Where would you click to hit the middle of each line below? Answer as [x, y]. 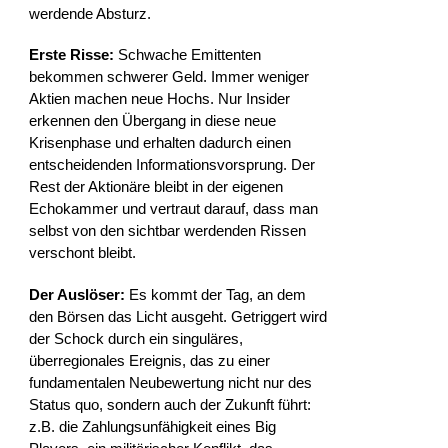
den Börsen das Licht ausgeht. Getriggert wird [178, 316]
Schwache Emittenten [188, 55]
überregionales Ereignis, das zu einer [150, 360]
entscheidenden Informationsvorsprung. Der [172, 165]
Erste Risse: [72, 55]
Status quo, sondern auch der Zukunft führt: [170, 404]
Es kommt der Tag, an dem [218, 294]
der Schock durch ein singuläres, [136, 338]
